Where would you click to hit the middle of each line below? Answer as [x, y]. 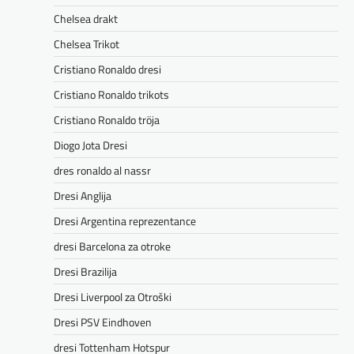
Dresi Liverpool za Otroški [113, 297]
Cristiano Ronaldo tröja [107, 120]
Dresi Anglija [83, 196]
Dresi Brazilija [85, 272]
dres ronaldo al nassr [102, 171]
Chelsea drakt [86, 19]
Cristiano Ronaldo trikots [111, 95]
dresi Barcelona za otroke [112, 247]
